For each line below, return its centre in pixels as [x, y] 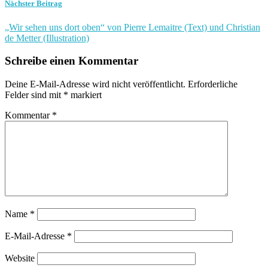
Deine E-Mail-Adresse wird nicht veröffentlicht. [95, 84]
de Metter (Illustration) [47, 38]
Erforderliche [213, 84]
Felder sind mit [34, 95]
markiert [85, 95]
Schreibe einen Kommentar [71, 61]
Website [20, 258]
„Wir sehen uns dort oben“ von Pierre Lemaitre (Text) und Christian [133, 27]
